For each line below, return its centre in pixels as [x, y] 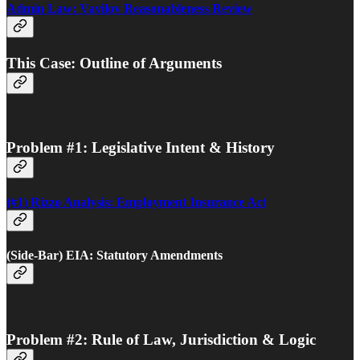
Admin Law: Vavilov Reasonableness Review [129, 9]
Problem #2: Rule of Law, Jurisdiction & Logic [161, 340]
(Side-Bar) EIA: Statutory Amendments [115, 256]
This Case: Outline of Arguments [114, 63]
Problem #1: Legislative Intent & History [141, 147]
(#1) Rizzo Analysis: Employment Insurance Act [136, 202]
